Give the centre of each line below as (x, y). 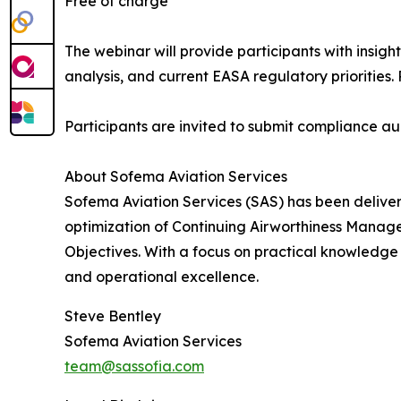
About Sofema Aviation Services (176, 176)
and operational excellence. (162, 276)
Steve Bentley (113, 316)
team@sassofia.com (134, 366)
